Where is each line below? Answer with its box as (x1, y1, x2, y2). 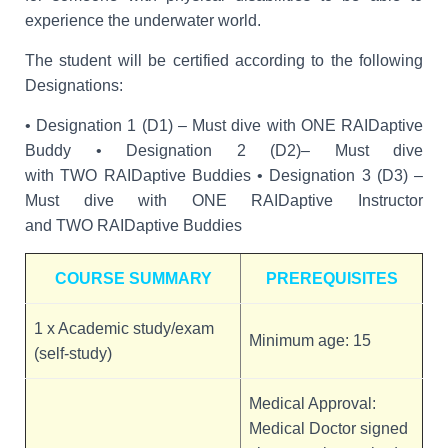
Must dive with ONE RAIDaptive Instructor (25, 192, 423, 209)
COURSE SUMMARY (54, 270, 212, 287)
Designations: (25, 77, 123, 94)
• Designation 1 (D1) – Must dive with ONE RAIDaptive (25, 117, 423, 134)
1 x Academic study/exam (34, 320, 214, 337)
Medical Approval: (249, 395, 376, 412)
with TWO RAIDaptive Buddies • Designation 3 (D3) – (25, 167, 423, 184)
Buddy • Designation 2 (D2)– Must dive (25, 142, 423, 159)
